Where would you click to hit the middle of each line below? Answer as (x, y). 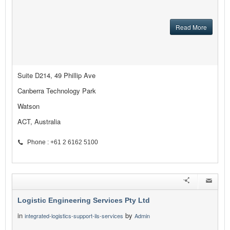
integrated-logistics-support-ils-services (74, 216)
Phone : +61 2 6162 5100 (63, 142)
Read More (191, 27)
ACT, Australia (39, 122)
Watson (28, 106)
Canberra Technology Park (57, 91)
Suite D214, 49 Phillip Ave (56, 75)
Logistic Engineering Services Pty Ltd (84, 200)
